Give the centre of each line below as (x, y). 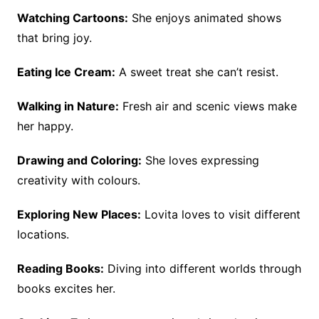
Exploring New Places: (79, 214)
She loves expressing (200, 160)
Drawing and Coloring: (79, 160)
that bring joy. (54, 38)
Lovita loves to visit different (220, 214)
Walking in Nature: (68, 106)
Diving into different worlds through (202, 268)
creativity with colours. (78, 180)
